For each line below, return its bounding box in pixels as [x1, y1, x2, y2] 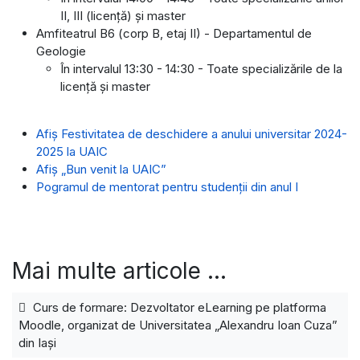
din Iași [18, 334, 56, 350]
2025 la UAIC [36, 143, 108, 159]
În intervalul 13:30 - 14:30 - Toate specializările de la [60, 60, 342, 76]
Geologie [36, 43, 86, 59]
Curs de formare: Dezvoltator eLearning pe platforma [29, 299, 326, 315]
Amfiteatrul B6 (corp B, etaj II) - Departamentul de [36, 25, 312, 41]
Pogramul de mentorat [36, 178, 162, 194]
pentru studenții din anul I [162, 178, 298, 194]
